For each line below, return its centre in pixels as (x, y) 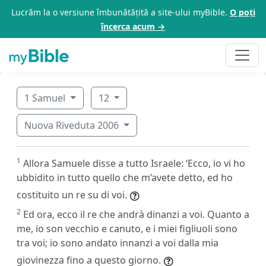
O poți (242, 12)
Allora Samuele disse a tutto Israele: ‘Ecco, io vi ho (134, 163)
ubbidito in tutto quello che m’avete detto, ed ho (125, 177)
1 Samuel (46, 98)
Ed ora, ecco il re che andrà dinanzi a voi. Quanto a (136, 214)
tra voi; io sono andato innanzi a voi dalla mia (118, 243)
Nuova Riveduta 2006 (73, 125)
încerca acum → (133, 26)
